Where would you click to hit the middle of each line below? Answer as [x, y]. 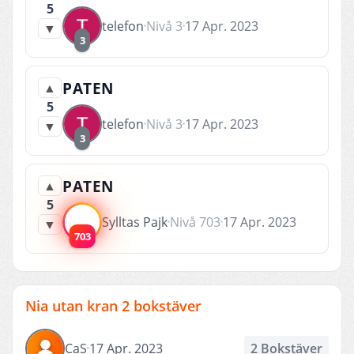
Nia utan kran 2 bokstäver [113, 305]
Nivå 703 [195, 222]
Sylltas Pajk [135, 222]
